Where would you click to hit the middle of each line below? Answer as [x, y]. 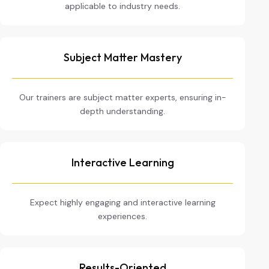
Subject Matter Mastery [122, 57]
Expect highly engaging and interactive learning [122, 202]
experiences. [122, 216]
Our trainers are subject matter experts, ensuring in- [122, 97]
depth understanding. [122, 111]
